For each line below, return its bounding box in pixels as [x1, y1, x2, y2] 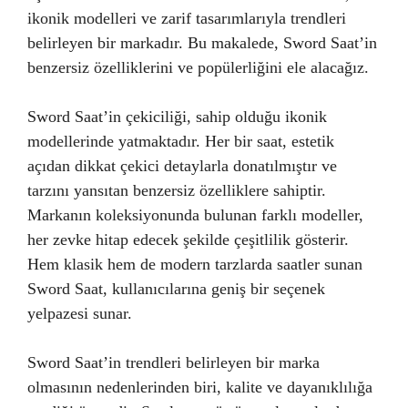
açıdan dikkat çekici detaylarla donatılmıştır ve [27, 157, 337, 175]
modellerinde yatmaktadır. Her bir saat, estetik [27, 132, 334, 150]
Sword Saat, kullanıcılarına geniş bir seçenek [27, 280, 325, 298]
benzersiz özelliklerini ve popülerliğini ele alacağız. [27, 58, 369, 76]
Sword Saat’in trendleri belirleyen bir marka [27, 353, 320, 372]
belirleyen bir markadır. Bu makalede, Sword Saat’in [27, 34, 377, 52]
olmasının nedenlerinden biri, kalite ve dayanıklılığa [27, 378, 372, 396]
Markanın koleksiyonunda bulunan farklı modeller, [27, 206, 363, 224]
